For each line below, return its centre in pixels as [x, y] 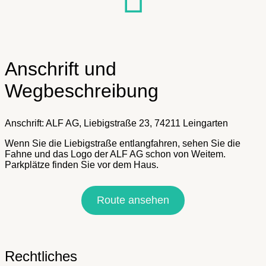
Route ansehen [133, 200]
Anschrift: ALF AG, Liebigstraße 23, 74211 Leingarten [116, 123]
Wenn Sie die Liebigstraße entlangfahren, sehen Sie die [123, 143]
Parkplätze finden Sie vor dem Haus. [82, 164]
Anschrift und [61, 69]
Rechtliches [41, 256]
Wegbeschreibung [82, 91]
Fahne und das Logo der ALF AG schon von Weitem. [115, 154]
